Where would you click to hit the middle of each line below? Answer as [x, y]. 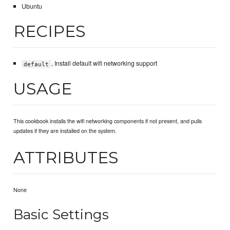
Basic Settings [61, 214]
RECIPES [50, 31]
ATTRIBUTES [66, 157]
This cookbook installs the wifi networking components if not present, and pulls [108, 120]
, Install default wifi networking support [104, 63]
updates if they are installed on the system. [65, 130]
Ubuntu [32, 6]
